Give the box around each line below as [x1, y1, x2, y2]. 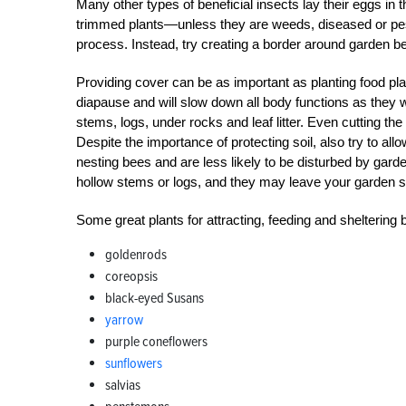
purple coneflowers [105, 333, 208, 351]
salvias [105, 376, 140, 394]
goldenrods [105, 246, 167, 264]
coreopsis [105, 267, 158, 285]
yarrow [105, 311, 143, 329]
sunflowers [105, 354, 162, 372]
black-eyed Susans [105, 289, 204, 307]
